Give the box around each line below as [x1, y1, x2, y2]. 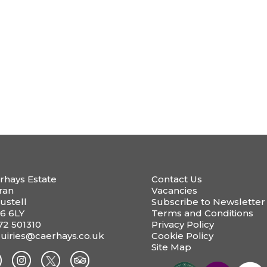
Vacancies [151, 184, 197, 196]
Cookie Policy [151, 229, 213, 241]
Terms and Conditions [151, 207, 253, 219]
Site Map [151, 241, 191, 253]
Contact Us [151, 173, 202, 185]
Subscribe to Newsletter [151, 195, 265, 207]
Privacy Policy [151, 218, 214, 230]
